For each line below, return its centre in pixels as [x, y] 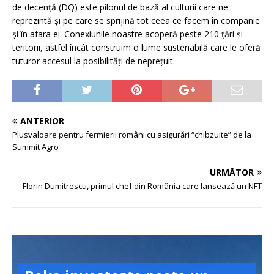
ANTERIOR [42, 121]
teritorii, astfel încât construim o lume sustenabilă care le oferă [136, 48]
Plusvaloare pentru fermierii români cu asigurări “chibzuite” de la [132, 135]
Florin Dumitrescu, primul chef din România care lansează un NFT [142, 186]
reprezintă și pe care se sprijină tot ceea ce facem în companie [136, 21]
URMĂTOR [232, 172]
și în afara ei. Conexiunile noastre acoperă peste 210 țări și [128, 34]
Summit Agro [35, 147]
